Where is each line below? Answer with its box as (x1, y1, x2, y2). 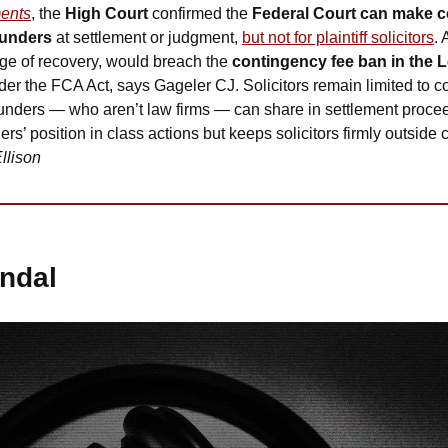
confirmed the (148, 4, 252, 22)
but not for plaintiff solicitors (242, 28, 434, 46)
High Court (65, 4, 148, 22)
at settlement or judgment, (52, 28, 242, 46)
